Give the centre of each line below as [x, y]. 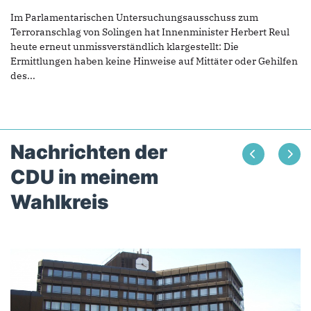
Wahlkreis [59, 202]
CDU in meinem [84, 177]
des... [23, 76]
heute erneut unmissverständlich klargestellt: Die [125, 47]
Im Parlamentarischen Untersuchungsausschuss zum [134, 17]
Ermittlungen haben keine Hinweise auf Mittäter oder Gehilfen [154, 61]
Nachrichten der [89, 152]
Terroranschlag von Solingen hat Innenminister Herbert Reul [150, 32]
